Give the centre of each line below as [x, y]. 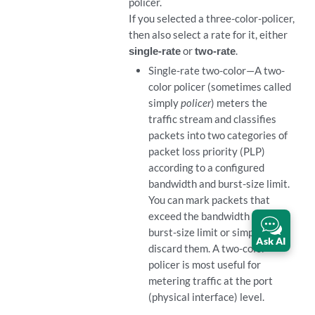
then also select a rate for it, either [208, 34]
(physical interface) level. [206, 297]
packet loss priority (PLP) [206, 151]
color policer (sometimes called [219, 86]
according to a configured [206, 167]
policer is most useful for [204, 264]
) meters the [239, 103]
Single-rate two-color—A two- [216, 70]
